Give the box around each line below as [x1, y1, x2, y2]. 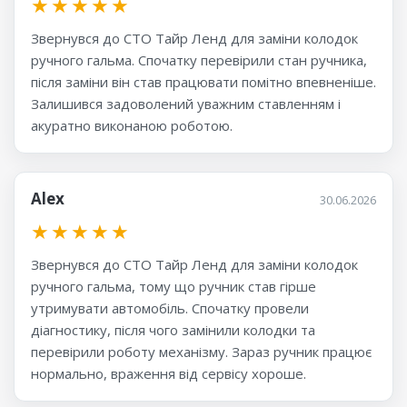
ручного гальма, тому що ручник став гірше [31, 277, 316, 296]
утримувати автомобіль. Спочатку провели [31, 299, 309, 318]
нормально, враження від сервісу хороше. [31, 364, 306, 383]
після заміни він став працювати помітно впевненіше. [31, 73, 376, 92]
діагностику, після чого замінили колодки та [31, 321, 315, 340]
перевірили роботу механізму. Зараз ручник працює [31, 342, 372, 362]
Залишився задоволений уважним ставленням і [31, 94, 341, 114]
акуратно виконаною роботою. [31, 116, 233, 135]
